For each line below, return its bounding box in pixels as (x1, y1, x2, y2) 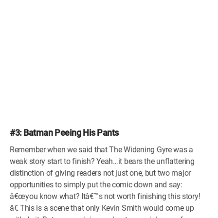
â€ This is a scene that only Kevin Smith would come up (10, 203, 194, 213)
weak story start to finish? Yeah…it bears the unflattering (10, 157, 195, 166)
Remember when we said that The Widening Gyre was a (10, 145, 194, 154)
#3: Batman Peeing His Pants (10, 127, 119, 138)
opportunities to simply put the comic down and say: (10, 180, 182, 189)
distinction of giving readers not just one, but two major (10, 168, 191, 178)
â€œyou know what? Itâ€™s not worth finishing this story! (10, 192, 200, 201)
